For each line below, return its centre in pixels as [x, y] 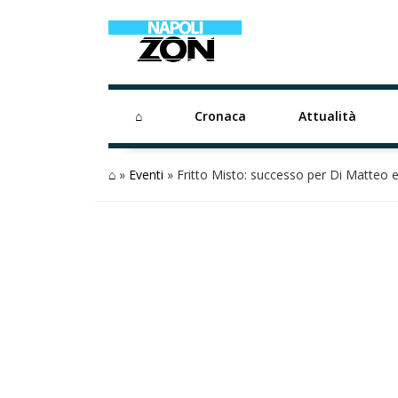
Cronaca [220, 116]
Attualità [328, 116]
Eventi [146, 175]
